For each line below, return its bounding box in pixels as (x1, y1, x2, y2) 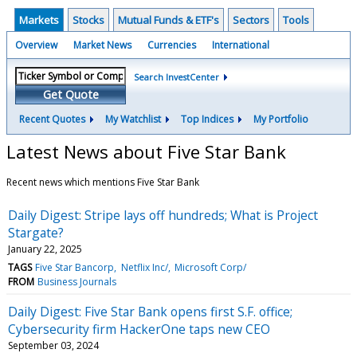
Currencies (147, 38, 196, 52)
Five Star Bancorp (35, 260, 115, 274)
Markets (19, 13, 59, 27)
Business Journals (37, 274, 117, 288)
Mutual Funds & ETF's (118, 13, 219, 27)
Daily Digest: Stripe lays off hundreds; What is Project (8, 206, 318, 224)
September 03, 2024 (8, 338, 99, 352)
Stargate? (8, 223, 64, 241)
